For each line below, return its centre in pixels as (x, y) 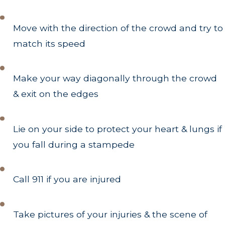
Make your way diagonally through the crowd (115, 78)
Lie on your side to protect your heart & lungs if (118, 129)
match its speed (49, 43)
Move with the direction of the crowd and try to (118, 28)
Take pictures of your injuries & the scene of (110, 214)
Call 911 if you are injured (67, 179)
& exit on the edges (56, 94)
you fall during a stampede (75, 144)
